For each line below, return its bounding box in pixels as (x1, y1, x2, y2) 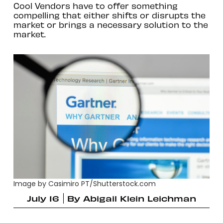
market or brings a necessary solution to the (13, 19, 208, 29)
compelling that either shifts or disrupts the (13, 9, 206, 20)
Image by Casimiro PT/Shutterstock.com (13, 179, 156, 189)
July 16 (27, 193, 59, 203)
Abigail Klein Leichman (83, 193, 196, 203)
